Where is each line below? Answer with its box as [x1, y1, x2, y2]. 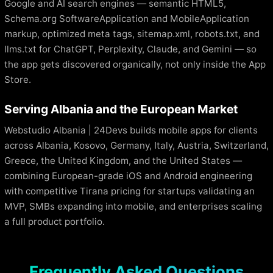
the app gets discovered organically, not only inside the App [4, 58, 266, 70]
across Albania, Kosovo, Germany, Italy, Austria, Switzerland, [4, 139, 269, 151]
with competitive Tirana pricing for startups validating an [4, 185, 255, 197]
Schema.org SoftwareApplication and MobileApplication [4, 12, 249, 24]
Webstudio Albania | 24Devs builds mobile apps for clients [4, 124, 258, 136]
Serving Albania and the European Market [4, 101, 238, 116]
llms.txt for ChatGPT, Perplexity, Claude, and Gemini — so [4, 43, 257, 55]
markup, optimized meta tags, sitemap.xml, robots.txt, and [4, 27, 260, 40]
